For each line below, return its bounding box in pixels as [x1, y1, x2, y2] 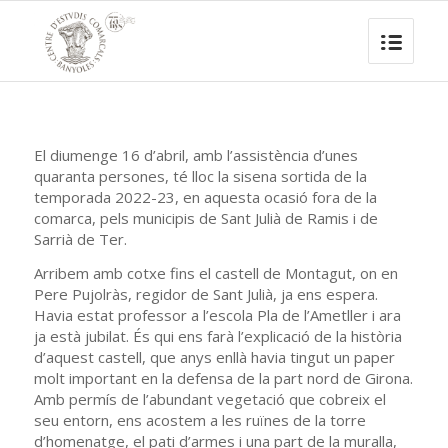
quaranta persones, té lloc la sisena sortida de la [33, 165, 367, 186]
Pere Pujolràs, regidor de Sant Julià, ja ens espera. [33, 283, 378, 304]
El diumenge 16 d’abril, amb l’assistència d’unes [33, 144, 358, 165]
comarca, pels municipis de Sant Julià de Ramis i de [33, 207, 378, 228]
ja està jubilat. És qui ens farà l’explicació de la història [33, 325, 402, 346]
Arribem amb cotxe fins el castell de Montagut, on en [33, 262, 398, 283]
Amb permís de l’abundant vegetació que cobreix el [33, 388, 386, 409]
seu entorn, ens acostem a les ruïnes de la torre [33, 409, 366, 430]
